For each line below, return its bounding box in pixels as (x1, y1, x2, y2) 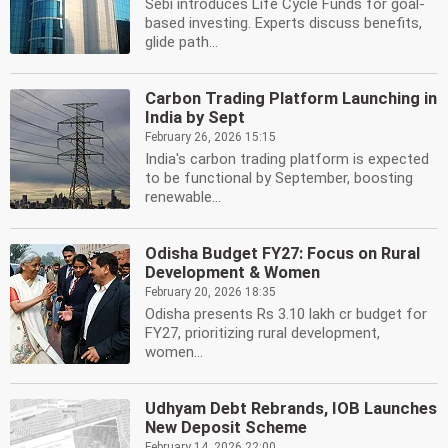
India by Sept (145, 108, 245, 127)
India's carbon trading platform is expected (145, 150, 429, 168)
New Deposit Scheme (145, 418, 307, 437)
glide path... (145, 33, 218, 51)
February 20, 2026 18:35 (145, 285, 276, 299)
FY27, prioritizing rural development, (145, 324, 380, 342)
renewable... (145, 188, 221, 206)
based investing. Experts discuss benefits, (145, 14, 422, 32)
